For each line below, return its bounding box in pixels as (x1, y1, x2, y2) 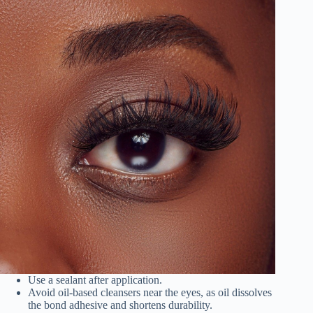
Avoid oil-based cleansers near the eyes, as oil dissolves (28, 286, 272, 298)
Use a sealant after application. (28, 273, 162, 286)
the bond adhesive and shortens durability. (28, 298, 212, 311)
